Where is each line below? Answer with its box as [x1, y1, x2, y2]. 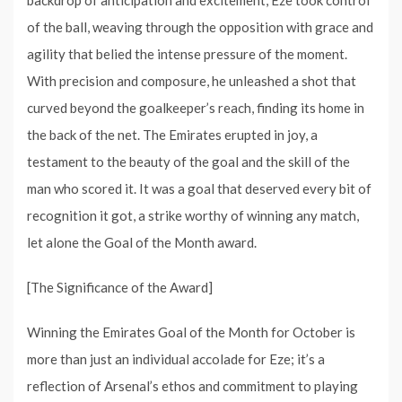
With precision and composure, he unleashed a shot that [27, 73, 356, 89]
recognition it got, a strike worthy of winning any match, [27, 207, 359, 223]
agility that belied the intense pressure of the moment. [27, 46, 347, 62]
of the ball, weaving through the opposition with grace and [27, 19, 373, 35]
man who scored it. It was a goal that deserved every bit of [27, 180, 371, 197]
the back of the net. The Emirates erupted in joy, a [27, 127, 318, 143]
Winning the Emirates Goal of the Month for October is [27, 324, 355, 340]
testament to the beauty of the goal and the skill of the [27, 153, 350, 170]
